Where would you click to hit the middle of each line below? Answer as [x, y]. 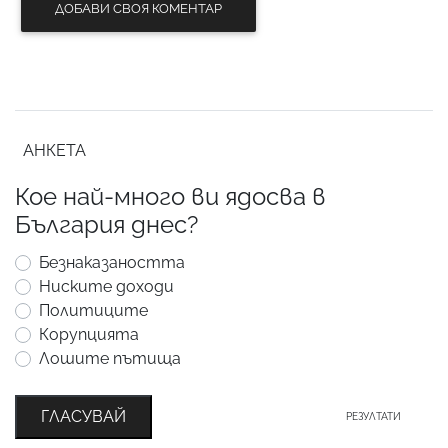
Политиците [93, 310]
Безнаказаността [112, 262]
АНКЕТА [54, 150]
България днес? [106, 224]
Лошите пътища [110, 358]
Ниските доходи [106, 286]
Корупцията [89, 334]
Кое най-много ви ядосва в [170, 196]
